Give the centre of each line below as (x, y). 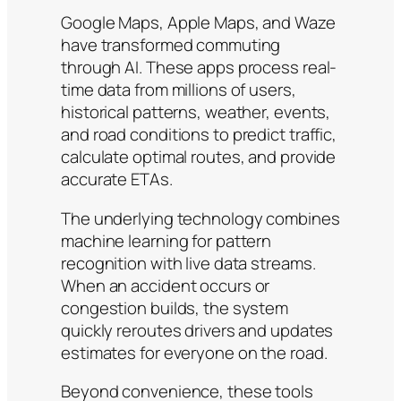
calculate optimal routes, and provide (199, 157)
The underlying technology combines (200, 218)
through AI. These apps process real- (199, 68)
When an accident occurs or (166, 285)
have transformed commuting (171, 45)
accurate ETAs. (117, 179)
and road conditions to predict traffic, (199, 135)
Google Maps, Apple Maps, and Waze (198, 23)
